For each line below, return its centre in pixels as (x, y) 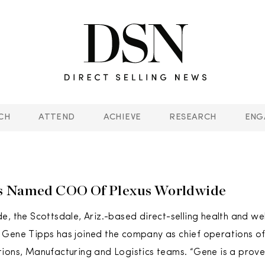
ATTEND (57, 117)
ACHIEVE (122, 117)
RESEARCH (193, 117)
